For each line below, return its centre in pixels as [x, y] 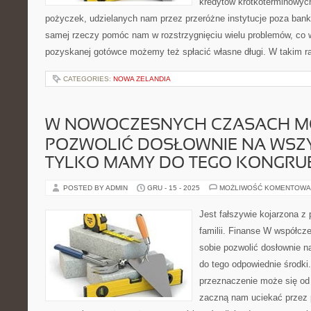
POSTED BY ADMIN [96, 188]
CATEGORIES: [88, 79]
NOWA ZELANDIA [142, 79]
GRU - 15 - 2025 [174, 188]
